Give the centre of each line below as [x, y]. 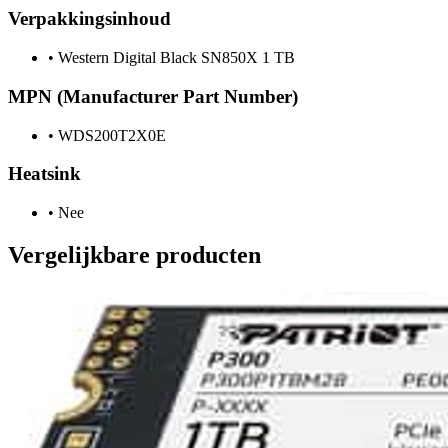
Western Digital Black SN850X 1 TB [174, 58]
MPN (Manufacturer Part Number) [153, 96]
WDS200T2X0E [110, 135]
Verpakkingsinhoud [89, 19]
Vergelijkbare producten [134, 254]
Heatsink [44, 174]
